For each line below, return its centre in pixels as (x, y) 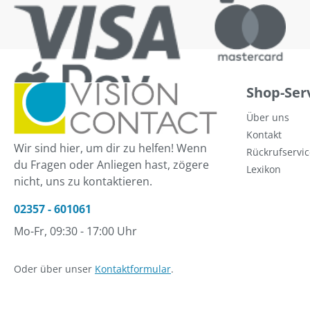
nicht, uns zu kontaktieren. (83, 181)
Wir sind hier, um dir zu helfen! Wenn (110, 148)
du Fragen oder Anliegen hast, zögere (111, 164)
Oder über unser (54, 268)
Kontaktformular (133, 268)
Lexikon (264, 170)
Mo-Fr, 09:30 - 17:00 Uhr (75, 231)
